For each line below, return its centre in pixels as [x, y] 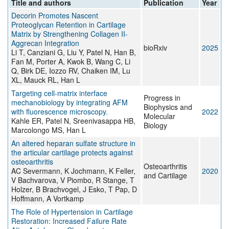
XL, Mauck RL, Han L [46, 80]
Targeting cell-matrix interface [59, 93]
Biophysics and [168, 107]
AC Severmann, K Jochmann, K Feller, [73, 171]
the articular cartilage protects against [72, 153]
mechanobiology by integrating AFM [70, 102]
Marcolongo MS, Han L [49, 130]
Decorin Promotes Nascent [55, 16]
